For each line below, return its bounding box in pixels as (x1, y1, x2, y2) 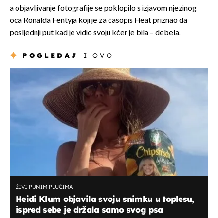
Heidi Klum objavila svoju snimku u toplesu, (16, 194, 194, 204)
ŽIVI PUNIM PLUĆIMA (16, 183, 73, 191)
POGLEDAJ (22, 51, 78, 60)
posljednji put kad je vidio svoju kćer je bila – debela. (10, 28, 181, 38)
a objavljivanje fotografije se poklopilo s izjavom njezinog (10, 4, 197, 14)
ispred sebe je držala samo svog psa (16, 204, 163, 215)
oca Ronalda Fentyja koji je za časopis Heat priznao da (10, 16, 187, 26)
